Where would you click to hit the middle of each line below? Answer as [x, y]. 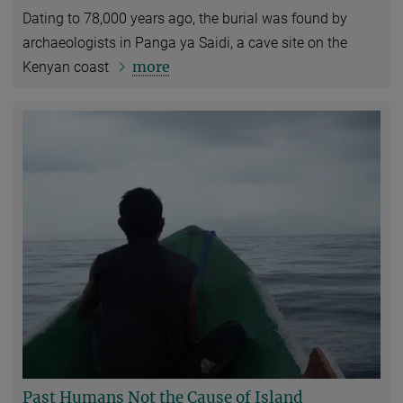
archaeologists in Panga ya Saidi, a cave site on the [185, 42]
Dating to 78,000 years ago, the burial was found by [185, 18]
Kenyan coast [67, 67]
